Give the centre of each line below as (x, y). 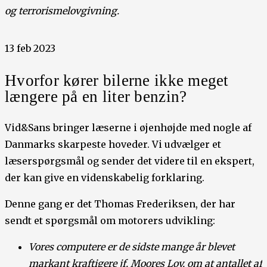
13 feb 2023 (30, 48)
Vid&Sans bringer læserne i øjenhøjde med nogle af (128, 127)
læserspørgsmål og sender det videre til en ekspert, (130, 161)
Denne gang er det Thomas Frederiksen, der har (120, 204)
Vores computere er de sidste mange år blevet (132, 246)
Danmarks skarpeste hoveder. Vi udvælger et (113, 144)
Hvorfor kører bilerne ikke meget (117, 80)
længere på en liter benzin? (96, 96)
